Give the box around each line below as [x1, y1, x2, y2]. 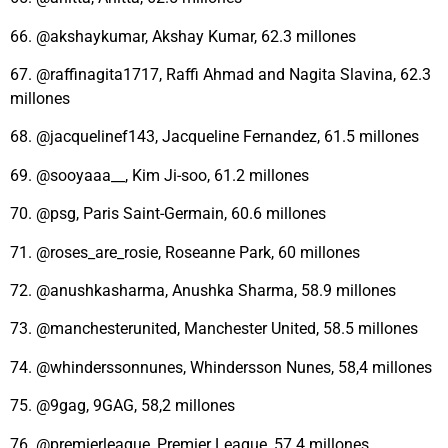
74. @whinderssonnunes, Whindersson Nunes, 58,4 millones [10, 357, 432, 377]
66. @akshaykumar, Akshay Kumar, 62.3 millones [10, 26, 356, 46]
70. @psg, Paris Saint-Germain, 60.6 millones [10, 204, 326, 224]
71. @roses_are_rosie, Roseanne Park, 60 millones [10, 242, 360, 262]
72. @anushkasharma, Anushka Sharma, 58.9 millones [10, 280, 396, 300]
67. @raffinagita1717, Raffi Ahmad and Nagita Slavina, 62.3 [10, 65, 431, 84]
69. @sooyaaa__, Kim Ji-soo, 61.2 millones [10, 165, 309, 185]
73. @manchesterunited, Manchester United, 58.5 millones [10, 319, 418, 339]
